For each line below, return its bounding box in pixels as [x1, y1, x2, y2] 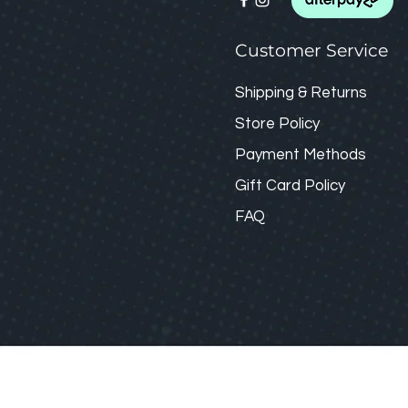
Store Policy [235, 116, 320, 132]
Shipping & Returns [235, 85, 367, 101]
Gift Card [235, 178, 301, 194]
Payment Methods [235, 147, 366, 163]
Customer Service [235, 40, 388, 61]
